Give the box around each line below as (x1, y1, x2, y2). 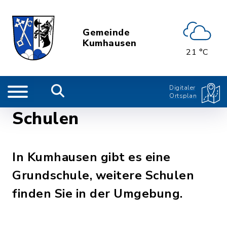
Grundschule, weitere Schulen (12, 167, 194, 183)
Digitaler (169, 84, 196, 92)
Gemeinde (83, 26, 130, 39)
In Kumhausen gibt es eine (12, 149, 171, 165)
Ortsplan (169, 92, 197, 100)
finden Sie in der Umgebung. (12, 185, 183, 202)
